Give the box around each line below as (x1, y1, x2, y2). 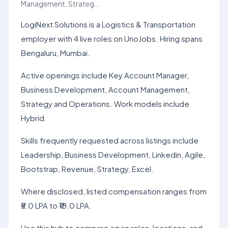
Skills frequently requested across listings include (21, 135, 198, 145)
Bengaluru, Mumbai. (21, 48, 90, 58)
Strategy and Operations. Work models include (21, 99, 189, 108)
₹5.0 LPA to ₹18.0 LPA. (21, 201, 92, 210)
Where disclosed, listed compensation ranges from (21, 186, 207, 196)
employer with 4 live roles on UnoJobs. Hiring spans (21, 34, 203, 43)
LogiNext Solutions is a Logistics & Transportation (21, 19, 195, 29)
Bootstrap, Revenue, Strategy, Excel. (21, 164, 154, 174)
